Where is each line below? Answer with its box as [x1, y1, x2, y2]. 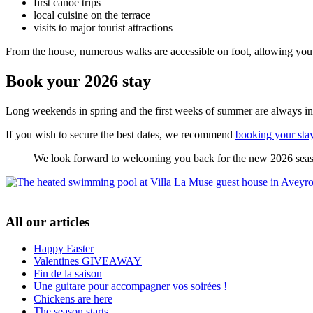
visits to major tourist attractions [34, 21, 173, 34]
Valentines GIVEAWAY [34, 255, 142, 268]
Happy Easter [34, 242, 94, 255]
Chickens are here [34, 293, 112, 305]
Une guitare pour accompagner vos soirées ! [34, 280, 227, 293]
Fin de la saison [34, 268, 102, 280]
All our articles [6, 214, 89, 229]
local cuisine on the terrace [34, 8, 150, 21]
